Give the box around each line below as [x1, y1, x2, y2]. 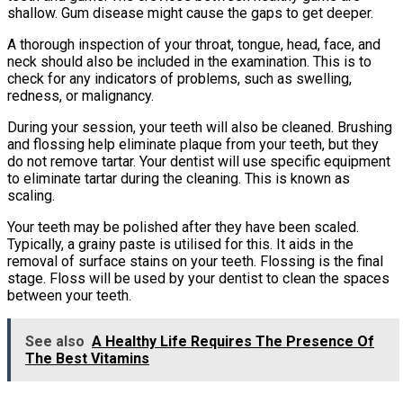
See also [25, 332, 85, 350]
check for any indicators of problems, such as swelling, [7, 69, 352, 87]
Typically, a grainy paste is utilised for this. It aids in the [7, 235, 354, 253]
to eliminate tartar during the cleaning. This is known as [7, 169, 350, 187]
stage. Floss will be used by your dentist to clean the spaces [7, 269, 390, 287]
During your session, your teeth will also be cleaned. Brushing [7, 118, 392, 136]
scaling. [7, 186, 55, 204]
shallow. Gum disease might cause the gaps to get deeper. [7, 4, 373, 22]
